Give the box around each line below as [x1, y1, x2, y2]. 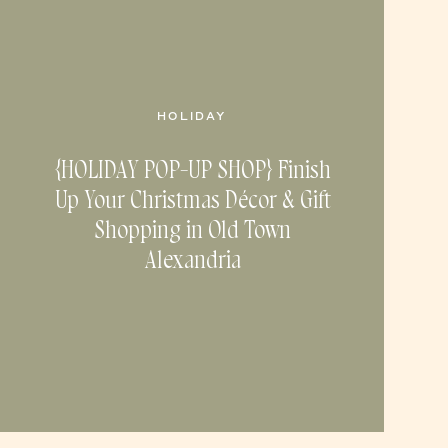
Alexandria [144, 245, 241, 276]
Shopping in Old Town [94, 215, 291, 246]
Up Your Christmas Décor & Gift [54, 185, 331, 216]
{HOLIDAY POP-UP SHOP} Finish [54, 155, 331, 186]
